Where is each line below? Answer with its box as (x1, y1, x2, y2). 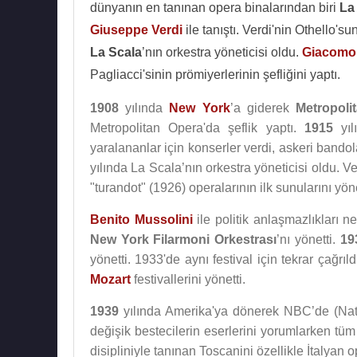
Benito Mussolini (90, 213, 193, 226)
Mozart (90, 273, 131, 286)
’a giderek (229, 101, 296, 115)
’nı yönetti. (277, 233, 340, 246)
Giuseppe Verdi (90, 23, 182, 37)
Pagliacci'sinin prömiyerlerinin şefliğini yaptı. (90, 68, 340, 81)
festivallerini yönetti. (131, 273, 245, 286)
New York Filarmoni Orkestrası (90, 233, 277, 246)
